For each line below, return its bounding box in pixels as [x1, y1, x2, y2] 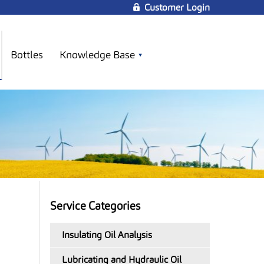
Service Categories [50, 199, 140, 213]
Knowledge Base [60, 48, 135, 61]
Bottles [11, 48, 43, 61]
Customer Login [144, 1, 210, 14]
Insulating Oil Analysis [62, 229, 152, 241]
